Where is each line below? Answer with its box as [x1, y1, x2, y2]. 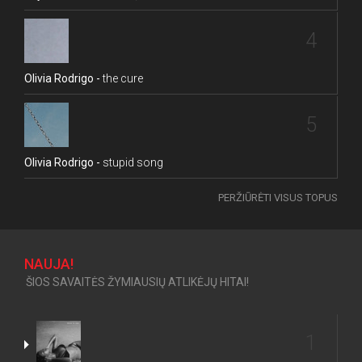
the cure [100, 72, 143, 85]
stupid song [100, 156, 163, 169]
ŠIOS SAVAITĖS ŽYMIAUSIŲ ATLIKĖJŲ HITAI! [26, 276, 249, 288]
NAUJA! [24, 255, 74, 272]
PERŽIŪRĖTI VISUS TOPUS [218, 192, 338, 204]
